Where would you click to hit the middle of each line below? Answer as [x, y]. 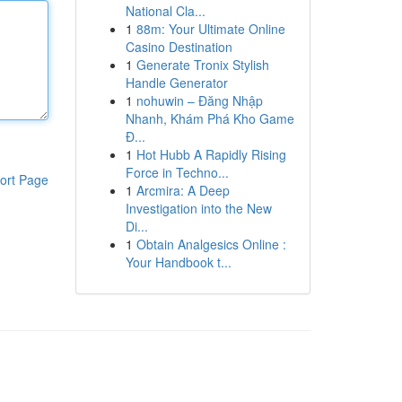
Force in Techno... [177, 172]
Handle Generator [176, 83]
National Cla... [165, 11]
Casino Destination [179, 47]
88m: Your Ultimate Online [210, 29]
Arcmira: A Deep [183, 190]
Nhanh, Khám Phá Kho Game [210, 118]
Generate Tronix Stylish [202, 65]
